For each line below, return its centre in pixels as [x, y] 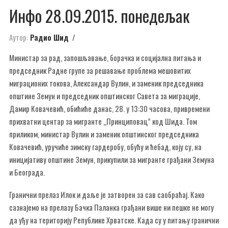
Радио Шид [49, 37]
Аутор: [19, 37]
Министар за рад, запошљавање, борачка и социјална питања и [105, 57]
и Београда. [27, 172]
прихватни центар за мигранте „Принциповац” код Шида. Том [103, 121]
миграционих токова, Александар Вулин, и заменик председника [106, 83]
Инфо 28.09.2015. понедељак [99, 16]
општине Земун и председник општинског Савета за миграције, [105, 95]
